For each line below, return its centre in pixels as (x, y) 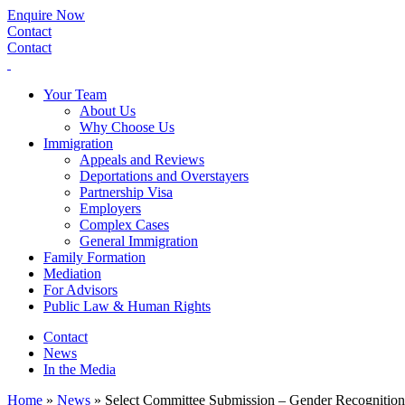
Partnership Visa (126, 192)
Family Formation (94, 257)
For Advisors (80, 290)
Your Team (75, 94)
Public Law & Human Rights (127, 306)
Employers (110, 208)
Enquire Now (46, 15)
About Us (108, 111)
